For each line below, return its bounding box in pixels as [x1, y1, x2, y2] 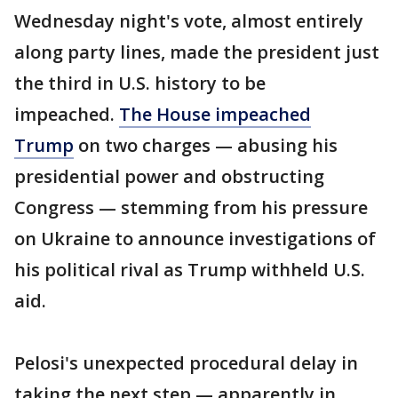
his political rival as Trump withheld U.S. [14, 258, 365, 282]
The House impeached [119, 102, 311, 126]
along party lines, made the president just [14, 40, 379, 64]
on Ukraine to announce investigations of [14, 227, 376, 251]
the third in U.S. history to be [14, 71, 266, 95]
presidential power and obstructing [14, 164, 324, 188]
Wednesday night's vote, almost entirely [14, 9, 363, 33]
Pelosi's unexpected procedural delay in [14, 351, 358, 375]
